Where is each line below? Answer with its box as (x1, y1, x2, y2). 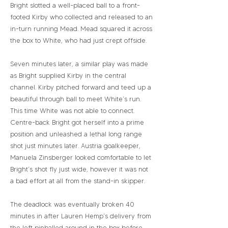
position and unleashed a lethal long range (10, 130, 142, 138)
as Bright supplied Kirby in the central (10, 71, 126, 79)
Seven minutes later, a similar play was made (10, 60, 148, 68)
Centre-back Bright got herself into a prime (10, 118, 144, 126)
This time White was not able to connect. (10, 106, 134, 115)
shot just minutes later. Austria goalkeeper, (10, 141, 140, 150)
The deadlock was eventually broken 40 (10, 200, 134, 208)
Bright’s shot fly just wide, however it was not (10, 165, 148, 173)
